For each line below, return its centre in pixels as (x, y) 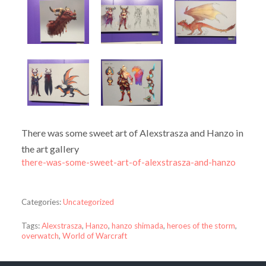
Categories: (41, 202)
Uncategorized (88, 202)
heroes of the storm (201, 226)
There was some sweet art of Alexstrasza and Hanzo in (132, 133)
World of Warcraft (94, 236)
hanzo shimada (137, 226)
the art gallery (50, 149)
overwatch (40, 236)
